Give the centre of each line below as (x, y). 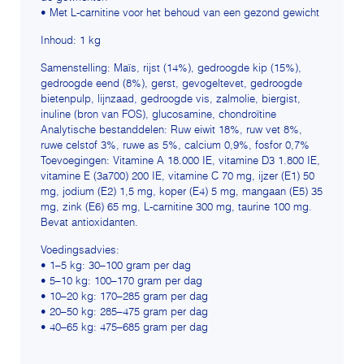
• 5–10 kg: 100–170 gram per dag (121, 282)
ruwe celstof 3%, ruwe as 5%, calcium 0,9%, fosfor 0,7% (175, 146)
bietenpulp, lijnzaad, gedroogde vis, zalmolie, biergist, (171, 100)
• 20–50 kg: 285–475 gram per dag (124, 313)
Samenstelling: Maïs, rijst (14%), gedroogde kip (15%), (171, 69)
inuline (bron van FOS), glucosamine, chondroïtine (158, 115)
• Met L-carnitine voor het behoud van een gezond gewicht (180, 14)
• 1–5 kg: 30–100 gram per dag (116, 266)
